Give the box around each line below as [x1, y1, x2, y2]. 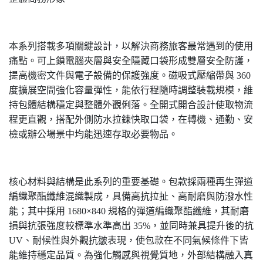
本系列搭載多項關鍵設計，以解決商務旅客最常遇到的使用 [9, 41, 253, 51]
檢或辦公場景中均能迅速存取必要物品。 [9, 129, 178, 139]
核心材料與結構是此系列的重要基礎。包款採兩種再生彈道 [9, 177, 253, 187]
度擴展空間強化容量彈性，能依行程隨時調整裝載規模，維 [9, 85, 253, 95]
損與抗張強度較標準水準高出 [9, 221, 131, 231]
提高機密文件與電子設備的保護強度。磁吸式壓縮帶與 [9, 70, 234, 80]
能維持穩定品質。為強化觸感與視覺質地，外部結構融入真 [9, 250, 253, 260]
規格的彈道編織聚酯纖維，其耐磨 [108, 206, 249, 216]
